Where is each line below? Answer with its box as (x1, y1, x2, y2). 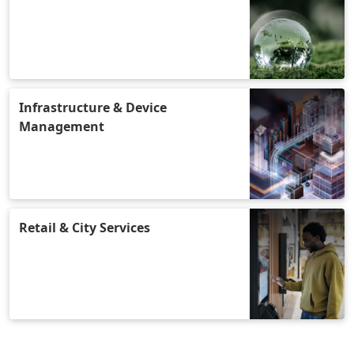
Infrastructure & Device (19, 99, 167, 116)
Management (19, 118, 104, 135)
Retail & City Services (19, 219, 150, 236)
